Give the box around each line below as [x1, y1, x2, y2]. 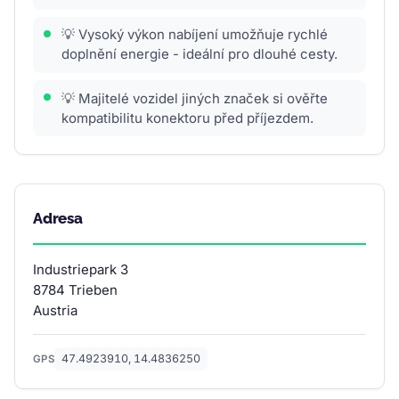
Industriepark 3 [33, 261, 128, 279]
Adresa [33, 209, 83, 228]
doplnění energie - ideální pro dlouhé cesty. [61, 45, 338, 63]
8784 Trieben [33, 281, 118, 299]
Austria [33, 302, 77, 320]
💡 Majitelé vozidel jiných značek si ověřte [61, 89, 328, 107]
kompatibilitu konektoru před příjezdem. [61, 109, 313, 126]
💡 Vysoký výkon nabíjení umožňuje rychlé [61, 26, 328, 44]
